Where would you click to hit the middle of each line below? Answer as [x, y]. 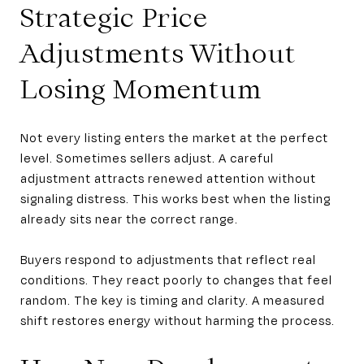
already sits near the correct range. [129, 218]
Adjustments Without [158, 53]
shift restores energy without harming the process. [178, 320]
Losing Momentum [141, 89]
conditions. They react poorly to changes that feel [176, 279]
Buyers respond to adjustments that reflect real [168, 259]
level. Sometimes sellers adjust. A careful [147, 157]
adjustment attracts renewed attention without [168, 178]
